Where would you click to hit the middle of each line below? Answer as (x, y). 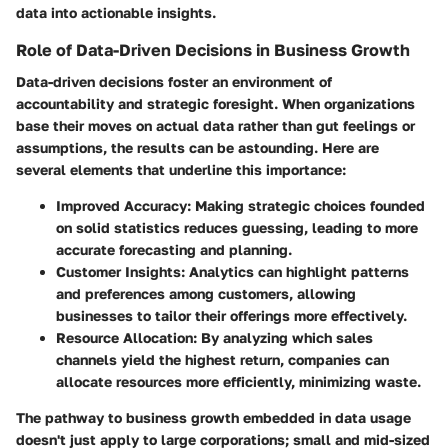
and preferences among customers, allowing (206, 294)
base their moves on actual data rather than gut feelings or (215, 126)
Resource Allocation (124, 338)
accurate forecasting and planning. (174, 250)
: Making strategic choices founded (306, 206)
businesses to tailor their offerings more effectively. (231, 316)
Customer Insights (118, 272)
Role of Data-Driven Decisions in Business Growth (213, 50)
